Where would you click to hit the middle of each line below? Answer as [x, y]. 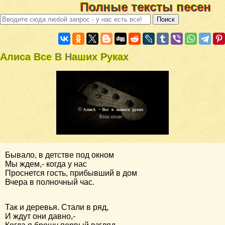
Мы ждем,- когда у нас [46, 164]
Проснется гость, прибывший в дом [71, 173]
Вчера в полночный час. [50, 182]
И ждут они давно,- [40, 216]
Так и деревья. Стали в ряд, [57, 207]
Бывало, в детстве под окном [60, 155]
